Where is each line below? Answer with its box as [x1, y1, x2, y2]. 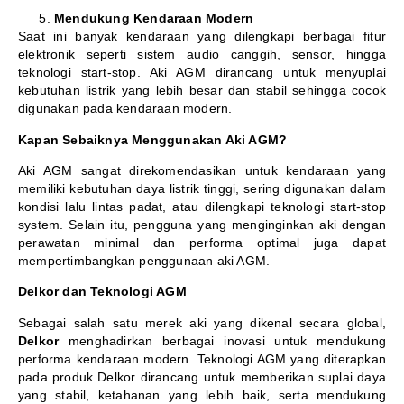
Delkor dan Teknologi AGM [18, 284, 187, 299]
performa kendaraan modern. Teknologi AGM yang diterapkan [18, 351, 386, 366]
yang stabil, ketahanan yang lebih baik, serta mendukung [18, 387, 386, 402]
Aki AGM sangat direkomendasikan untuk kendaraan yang [18, 163, 386, 179]
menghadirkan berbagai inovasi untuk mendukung [59, 333, 386, 348]
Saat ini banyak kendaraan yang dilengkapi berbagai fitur [18, 29, 386, 44]
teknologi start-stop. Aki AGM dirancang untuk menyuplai [18, 65, 386, 80]
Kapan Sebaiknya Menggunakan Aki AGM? [18, 132, 288, 147]
